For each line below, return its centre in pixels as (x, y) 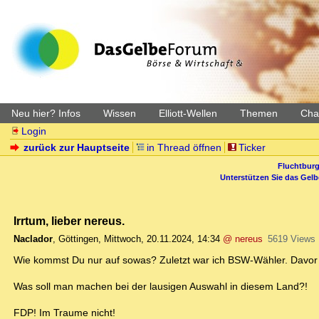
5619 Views (291, 239)
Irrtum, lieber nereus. (69, 221)
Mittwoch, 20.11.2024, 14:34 (162, 239)
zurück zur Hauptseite (77, 147)
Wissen (120, 113)
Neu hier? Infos (46, 113)
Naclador (33, 239)
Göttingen (78, 239)
